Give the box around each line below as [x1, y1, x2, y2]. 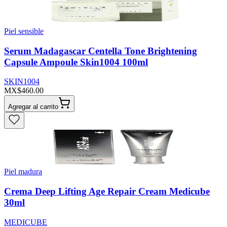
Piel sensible [4, 27, 44, 36]
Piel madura [4, 167, 42, 176]
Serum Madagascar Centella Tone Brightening [4, 45, 197, 56]
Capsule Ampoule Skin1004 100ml [4, 56, 148, 67]
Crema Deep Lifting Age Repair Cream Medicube [4, 186, 210, 197]
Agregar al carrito [8, 103, 58, 111]
